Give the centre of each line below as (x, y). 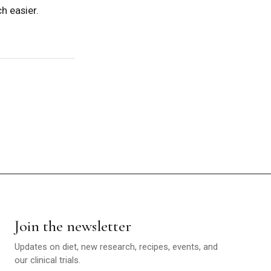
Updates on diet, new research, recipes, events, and (116, 247)
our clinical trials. (47, 260)
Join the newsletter (73, 226)
